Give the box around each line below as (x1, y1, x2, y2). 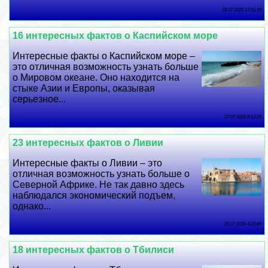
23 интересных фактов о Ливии (13, 138, 164, 148)
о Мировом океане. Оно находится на (13, 72, 180, 83)
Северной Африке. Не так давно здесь (13, 179, 185, 190)
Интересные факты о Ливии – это (13, 158, 163, 169)
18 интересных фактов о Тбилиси (13, 245, 175, 255)
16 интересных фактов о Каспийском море (13, 31, 218, 41)
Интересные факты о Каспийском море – (13, 51, 196, 62)
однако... (13, 201, 51, 212)
